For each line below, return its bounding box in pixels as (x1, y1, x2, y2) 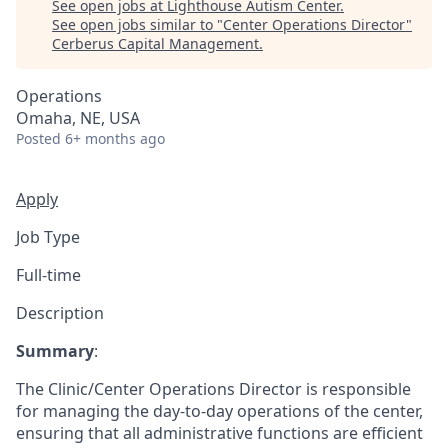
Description (16, 302, 104, 324)
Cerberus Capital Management (52, 34, 259, 53)
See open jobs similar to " (52, 15, 223, 34)
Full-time (16, 264, 81, 286)
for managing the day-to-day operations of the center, (16, 400, 423, 422)
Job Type (16, 226, 80, 248)
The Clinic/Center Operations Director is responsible (16, 378, 411, 400)
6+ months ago (65, 129, 165, 148)
